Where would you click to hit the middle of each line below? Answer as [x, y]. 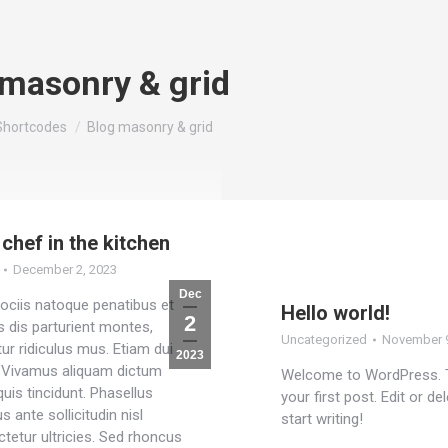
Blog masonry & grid [149, 127]
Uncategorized [324, 339]
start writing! [322, 419]
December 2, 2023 [64, 269]
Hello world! [336, 313]
